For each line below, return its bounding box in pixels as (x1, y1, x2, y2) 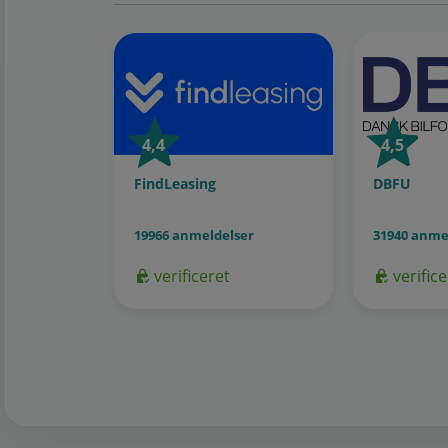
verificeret (150, 265, 230, 288)
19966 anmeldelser (134, 226, 254, 245)
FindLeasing (134, 174, 216, 194)
